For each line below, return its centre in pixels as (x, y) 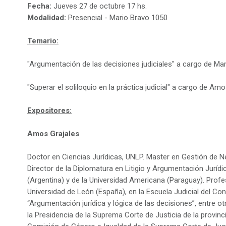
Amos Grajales (53, 134)
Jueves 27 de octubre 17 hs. (100, 6)
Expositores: (49, 110)
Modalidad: (47, 18)
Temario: (43, 41)
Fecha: (39, 6)
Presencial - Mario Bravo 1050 (117, 18)
